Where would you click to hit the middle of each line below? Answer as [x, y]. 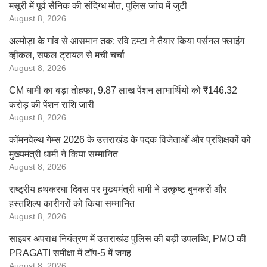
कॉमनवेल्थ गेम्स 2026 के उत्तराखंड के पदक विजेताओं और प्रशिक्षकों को [130, 140]
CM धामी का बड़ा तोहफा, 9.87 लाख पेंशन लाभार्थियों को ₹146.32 [123, 90]
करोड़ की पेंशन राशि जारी [52, 105]
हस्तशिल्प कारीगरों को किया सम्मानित [72, 204]
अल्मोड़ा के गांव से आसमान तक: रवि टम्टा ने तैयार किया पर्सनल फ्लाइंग [127, 41]
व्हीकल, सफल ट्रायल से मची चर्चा [67, 55]
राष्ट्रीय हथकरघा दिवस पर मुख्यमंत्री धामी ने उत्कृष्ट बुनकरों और [118, 189]
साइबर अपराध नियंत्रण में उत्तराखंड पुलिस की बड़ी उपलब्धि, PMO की [128, 239]
